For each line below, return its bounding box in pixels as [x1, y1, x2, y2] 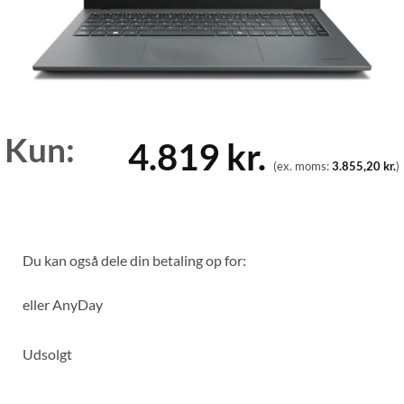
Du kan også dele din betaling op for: [23, 252, 246, 270]
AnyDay [52, 296, 103, 314]
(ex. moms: [272, 159, 332, 174]
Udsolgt [23, 345, 72, 363]
